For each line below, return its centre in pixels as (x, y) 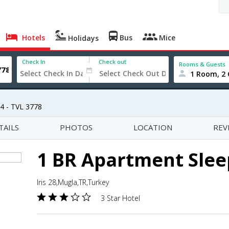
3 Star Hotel (120, 198)
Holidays (83, 38)
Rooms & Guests (202, 64)
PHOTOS (76, 127)
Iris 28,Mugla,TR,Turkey (73, 182)
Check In (34, 62)
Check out (113, 62)
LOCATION (153, 127)
